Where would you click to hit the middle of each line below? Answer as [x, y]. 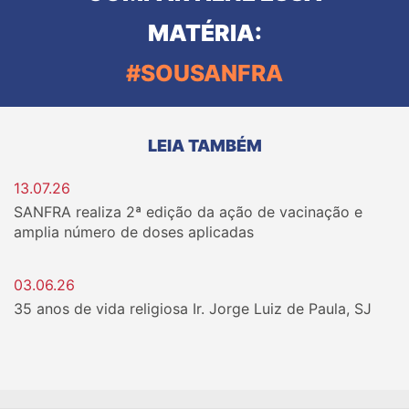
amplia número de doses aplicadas [134, 232]
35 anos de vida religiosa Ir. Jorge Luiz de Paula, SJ [193, 309]
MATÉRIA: [204, 33]
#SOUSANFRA [204, 73]
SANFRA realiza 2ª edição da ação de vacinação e [188, 212]
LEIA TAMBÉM [204, 146]
